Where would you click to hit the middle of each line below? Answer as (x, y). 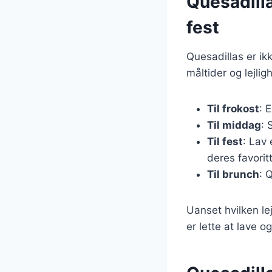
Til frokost (233, 108)
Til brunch (233, 174)
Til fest (225, 141)
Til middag (234, 125)
